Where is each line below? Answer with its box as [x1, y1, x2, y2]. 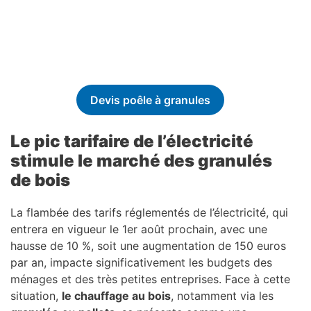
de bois [10, 169, 70, 190]
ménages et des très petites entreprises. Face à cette [10, 271, 290, 286]
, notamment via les [171, 288, 274, 303]
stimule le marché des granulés [10, 150, 272, 171]
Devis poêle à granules [90, 92, 210, 107]
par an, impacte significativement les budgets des [10, 255, 272, 269]
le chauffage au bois [62, 288, 171, 303]
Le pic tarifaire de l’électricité [10, 131, 253, 151]
